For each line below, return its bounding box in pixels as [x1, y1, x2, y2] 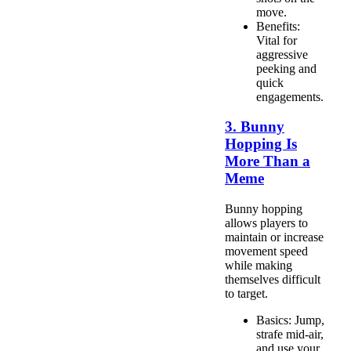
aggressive [256, 47, 308, 61]
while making [225, 259, 292, 272]
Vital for [256, 33, 297, 47]
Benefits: [256, 19, 300, 33]
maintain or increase [225, 230, 324, 244]
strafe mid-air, [256, 327, 324, 341]
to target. [225, 287, 268, 300]
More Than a [225, 153, 310, 170]
